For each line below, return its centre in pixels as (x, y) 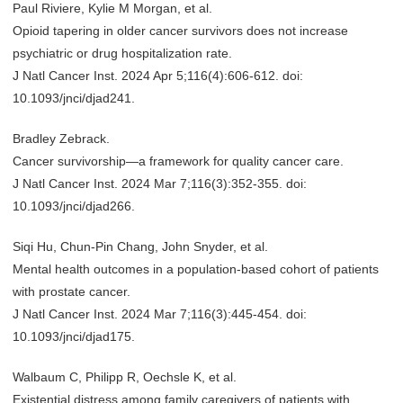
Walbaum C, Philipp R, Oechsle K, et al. (125, 377)
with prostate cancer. (72, 291)
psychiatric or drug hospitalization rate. (122, 53)
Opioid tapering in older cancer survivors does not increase (180, 31)
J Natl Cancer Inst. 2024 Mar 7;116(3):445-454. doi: (160, 314)
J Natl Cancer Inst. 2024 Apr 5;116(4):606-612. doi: (158, 76)
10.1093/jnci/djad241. (74, 98)
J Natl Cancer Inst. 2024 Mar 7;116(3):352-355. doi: (160, 184)
